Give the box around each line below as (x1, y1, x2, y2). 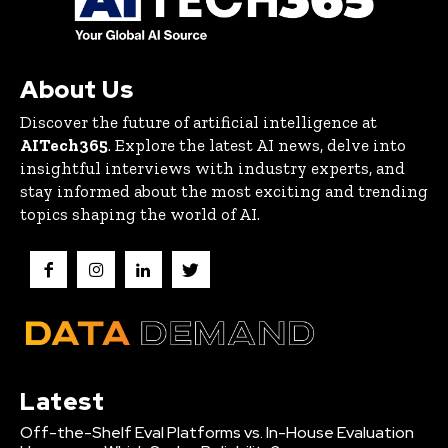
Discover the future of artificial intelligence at (20, 112, 377, 133)
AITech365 (20, 135, 108, 156)
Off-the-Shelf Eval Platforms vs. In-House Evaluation (20, 421, 414, 443)
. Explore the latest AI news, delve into (108, 135, 406, 156)
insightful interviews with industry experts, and (20, 158, 405, 179)
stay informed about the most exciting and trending (20, 181, 428, 202)
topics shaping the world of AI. (20, 204, 260, 225)
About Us (20, 74, 133, 106)
